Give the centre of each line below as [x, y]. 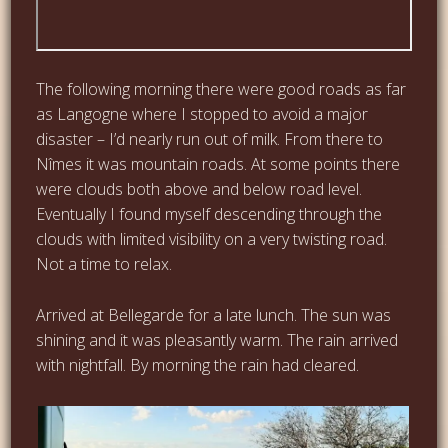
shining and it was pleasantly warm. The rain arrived [217, 339]
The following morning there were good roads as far [221, 88]
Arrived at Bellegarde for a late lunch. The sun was [214, 314]
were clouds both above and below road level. [199, 188]
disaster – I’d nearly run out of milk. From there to [210, 138]
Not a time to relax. [104, 263]
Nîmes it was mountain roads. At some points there [218, 163]
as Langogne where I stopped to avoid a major [202, 113]
